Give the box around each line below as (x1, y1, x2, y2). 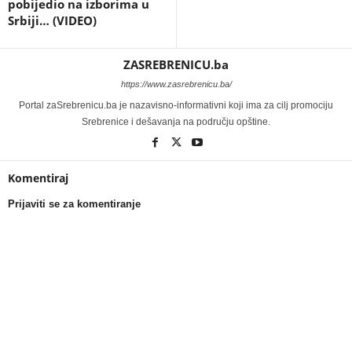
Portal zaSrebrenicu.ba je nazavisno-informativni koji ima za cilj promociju (19, 100, 333, 112)
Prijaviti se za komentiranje (8, 198, 141, 211)
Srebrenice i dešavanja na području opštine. (82, 116, 270, 128)
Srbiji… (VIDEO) (8, 13, 97, 29)
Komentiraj (8, 170, 68, 186)
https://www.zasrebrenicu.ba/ (120, 79, 232, 90)
